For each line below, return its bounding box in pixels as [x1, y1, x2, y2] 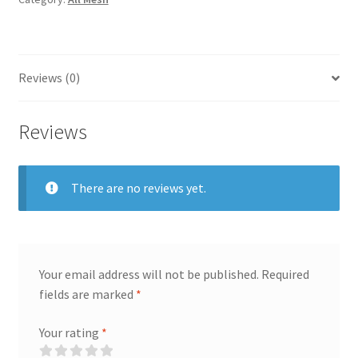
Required [261, 266, 309, 283]
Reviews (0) [18, 70, 80, 86]
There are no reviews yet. [70, 179, 206, 196]
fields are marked [38, 286, 136, 303]
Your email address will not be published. [38, 266, 259, 283]
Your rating [38, 324, 101, 340]
